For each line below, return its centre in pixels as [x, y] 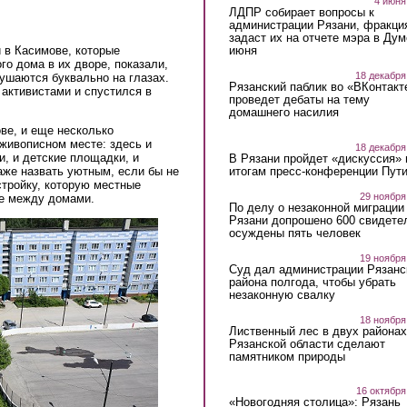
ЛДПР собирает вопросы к [301, 12]
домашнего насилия [283, 112]
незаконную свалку [282, 294]
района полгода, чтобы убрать [312, 282]
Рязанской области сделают [307, 343]
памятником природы [287, 356]
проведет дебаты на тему [299, 99]
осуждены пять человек [294, 233]
